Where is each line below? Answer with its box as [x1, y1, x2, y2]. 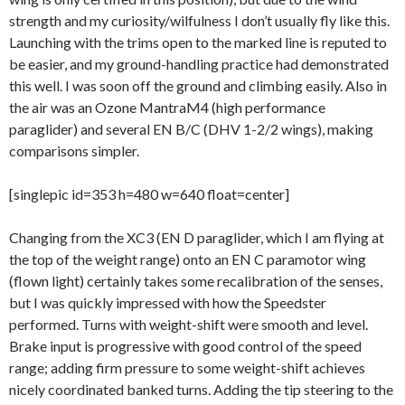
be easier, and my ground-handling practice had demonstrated [9, 55, 389, 73]
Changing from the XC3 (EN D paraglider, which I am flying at [9, 229, 384, 247]
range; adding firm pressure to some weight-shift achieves [9, 359, 365, 377]
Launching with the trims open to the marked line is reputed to [9, 33, 387, 52]
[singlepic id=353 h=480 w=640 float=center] [9, 185, 289, 203]
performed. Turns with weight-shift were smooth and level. [9, 316, 368, 334]
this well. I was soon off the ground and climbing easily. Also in [9, 77, 387, 95]
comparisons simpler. [9, 142, 139, 160]
